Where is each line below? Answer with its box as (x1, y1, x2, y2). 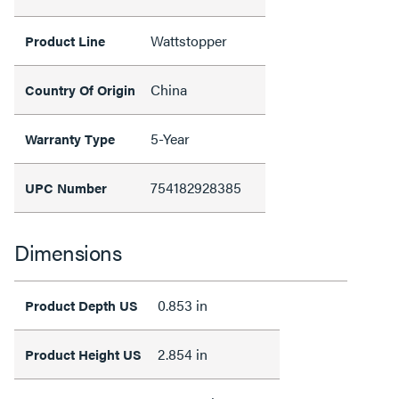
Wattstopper (151, 30, 227, 51)
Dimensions (14, 237, 121, 267)
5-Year (151, 128, 190, 149)
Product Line (25, 31, 105, 50)
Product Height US (25, 345, 142, 363)
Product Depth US (25, 296, 138, 314)
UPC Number (25, 178, 107, 197)
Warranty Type (25, 129, 115, 148)
